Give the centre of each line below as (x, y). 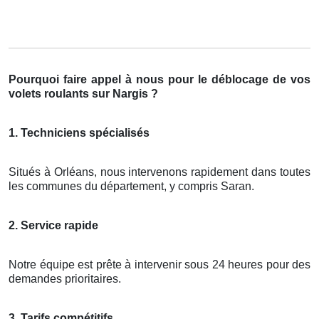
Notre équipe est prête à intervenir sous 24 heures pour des (159, 264)
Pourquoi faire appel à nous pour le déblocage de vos (159, 79)
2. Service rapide (53, 225)
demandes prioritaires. (65, 278)
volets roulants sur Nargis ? (83, 93)
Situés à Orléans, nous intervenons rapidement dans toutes (159, 172)
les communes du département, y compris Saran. (131, 186)
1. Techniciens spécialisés (79, 132)
